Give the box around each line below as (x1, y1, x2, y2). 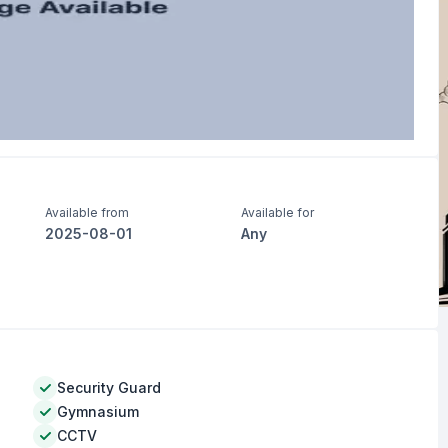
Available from (44, 205, 129, 220)
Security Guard (57, 379, 161, 396)
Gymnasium (57, 403, 139, 420)
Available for (241, 205, 315, 220)
